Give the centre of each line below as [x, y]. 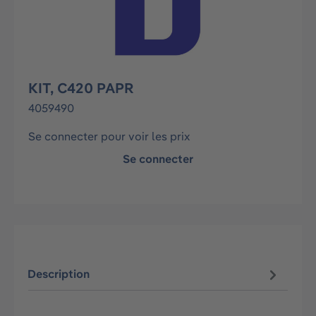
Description [59, 274]
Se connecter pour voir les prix [109, 136]
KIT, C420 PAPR [81, 88]
